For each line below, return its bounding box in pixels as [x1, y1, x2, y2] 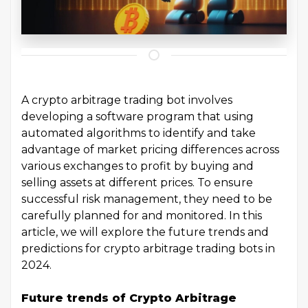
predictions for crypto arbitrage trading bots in [21, 242, 275, 256]
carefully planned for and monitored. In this [21, 209, 262, 223]
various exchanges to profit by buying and [21, 159, 254, 173]
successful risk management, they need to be [21, 192, 272, 206]
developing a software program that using [21, 110, 254, 124]
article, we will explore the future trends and [21, 225, 269, 239]
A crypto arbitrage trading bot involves [21, 93, 232, 107]
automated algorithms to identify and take [21, 126, 256, 140]
